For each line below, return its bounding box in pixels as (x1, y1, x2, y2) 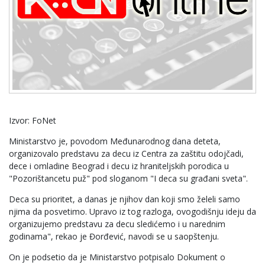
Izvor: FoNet (9, 115, 56, 126)
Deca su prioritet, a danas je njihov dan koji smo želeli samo (9, 193, 240, 205)
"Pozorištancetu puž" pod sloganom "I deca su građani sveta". (9, 173, 248, 184)
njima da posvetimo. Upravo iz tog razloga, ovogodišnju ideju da (9, 206, 256, 217)
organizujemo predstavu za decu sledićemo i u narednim (9, 218, 225, 230)
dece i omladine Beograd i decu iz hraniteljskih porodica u (9, 160, 229, 172)
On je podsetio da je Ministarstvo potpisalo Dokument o (9, 251, 225, 263)
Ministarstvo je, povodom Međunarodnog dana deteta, (9, 135, 221, 147)
